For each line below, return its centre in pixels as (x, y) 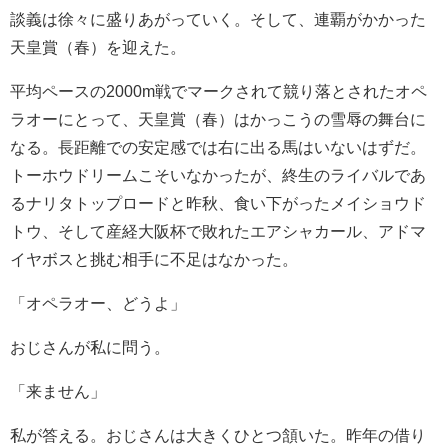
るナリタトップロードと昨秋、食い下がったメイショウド (218, 202)
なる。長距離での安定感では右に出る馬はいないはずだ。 (218, 146)
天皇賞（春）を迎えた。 (98, 46)
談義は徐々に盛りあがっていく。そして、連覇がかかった (218, 18)
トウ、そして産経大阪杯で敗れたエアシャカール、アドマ (218, 230)
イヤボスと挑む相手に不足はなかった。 (154, 258)
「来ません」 (58, 390)
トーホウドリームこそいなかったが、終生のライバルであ (218, 174)
